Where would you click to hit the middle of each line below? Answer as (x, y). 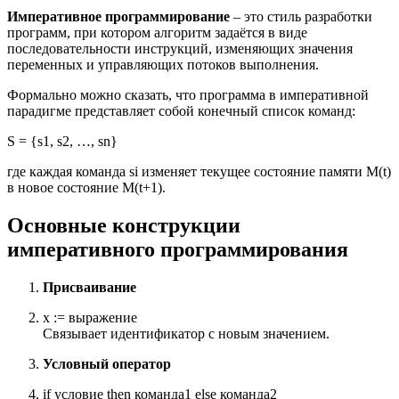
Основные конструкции (124, 225)
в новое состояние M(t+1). (86, 188)
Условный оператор (107, 363)
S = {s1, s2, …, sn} (62, 142)
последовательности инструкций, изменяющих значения (180, 49)
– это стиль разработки (301, 17)
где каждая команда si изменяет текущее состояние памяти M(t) (199, 172)
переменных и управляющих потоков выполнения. (163, 65)
